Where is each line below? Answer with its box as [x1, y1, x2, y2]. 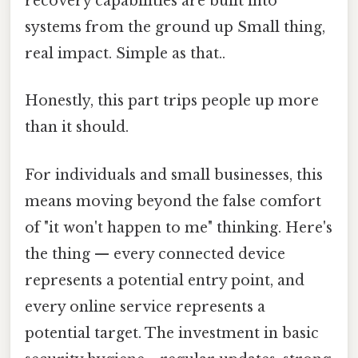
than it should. [25, 118, 129, 137]
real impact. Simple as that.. [25, 45, 225, 63]
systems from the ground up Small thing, [25, 18, 325, 37]
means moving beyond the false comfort [25, 192, 321, 210]
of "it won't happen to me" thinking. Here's [25, 218, 332, 237]
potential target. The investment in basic [25, 324, 319, 342]
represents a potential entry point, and [25, 271, 304, 289]
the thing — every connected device [25, 245, 285, 263]
